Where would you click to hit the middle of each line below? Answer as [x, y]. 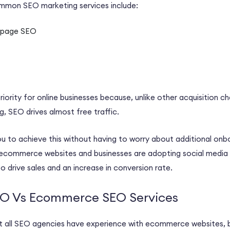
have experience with [105, 224]
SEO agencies [40, 224]
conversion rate [142, 168]
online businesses [68, 98]
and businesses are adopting [130, 154]
